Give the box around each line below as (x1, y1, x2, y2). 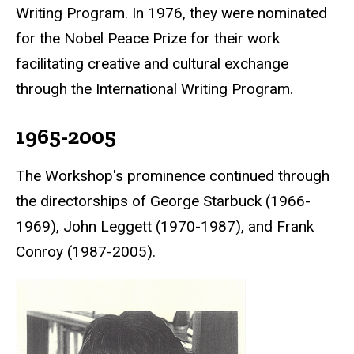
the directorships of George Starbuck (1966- (16, 192, 311, 211)
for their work (186, 29, 280, 48)
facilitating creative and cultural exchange (16, 55, 288, 73)
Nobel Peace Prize (64, 29, 186, 48)
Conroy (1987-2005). (16, 243, 160, 262)
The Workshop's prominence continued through (16, 167, 330, 186)
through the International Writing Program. (16, 80, 293, 99)
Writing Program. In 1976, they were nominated (16, 4, 327, 23)
